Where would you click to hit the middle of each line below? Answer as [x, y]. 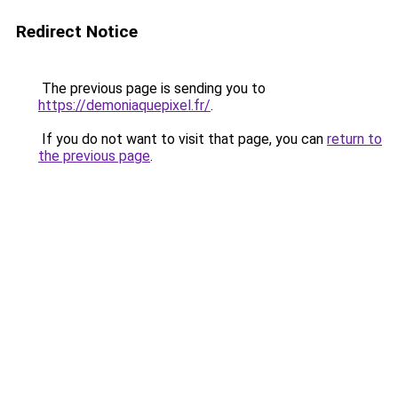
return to [354, 139]
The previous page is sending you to [152, 88]
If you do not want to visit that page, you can [183, 139]
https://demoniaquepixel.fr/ [124, 105]
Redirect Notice [77, 32]
